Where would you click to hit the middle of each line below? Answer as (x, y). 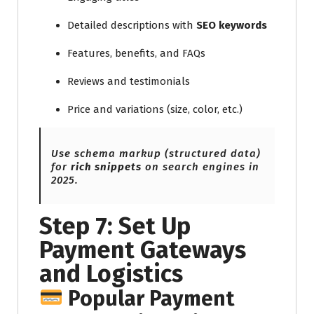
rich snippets (106, 166)
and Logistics (111, 273)
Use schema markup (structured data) (156, 153)
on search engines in (200, 166)
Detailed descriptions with (132, 25)
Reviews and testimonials (129, 81)
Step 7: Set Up (115, 226)
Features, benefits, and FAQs (136, 53)
